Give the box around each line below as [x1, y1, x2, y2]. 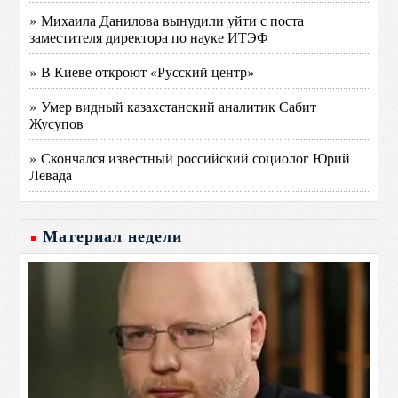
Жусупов [29, 114, 84, 132]
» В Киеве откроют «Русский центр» [29, 62, 255, 81]
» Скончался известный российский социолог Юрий [29, 148, 351, 167]
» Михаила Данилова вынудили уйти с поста [29, 11, 305, 29]
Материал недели [43, 227, 183, 245]
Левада [29, 165, 73, 184]
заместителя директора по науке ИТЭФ [29, 28, 269, 46]
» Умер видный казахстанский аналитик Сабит [29, 97, 317, 115]
